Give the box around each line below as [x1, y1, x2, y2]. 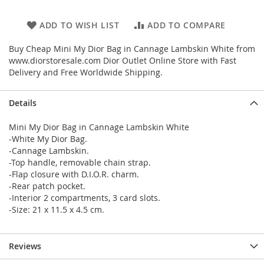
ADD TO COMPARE [147, 19, 226, 31]
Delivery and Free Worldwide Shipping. [9, 67, 163, 78]
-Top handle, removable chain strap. [9, 157, 151, 168]
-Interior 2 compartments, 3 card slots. [9, 192, 160, 203]
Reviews [9, 240, 41, 252]
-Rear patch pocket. [9, 180, 85, 192]
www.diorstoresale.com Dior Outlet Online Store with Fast [9, 55, 236, 66]
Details [9, 97, 37, 108]
